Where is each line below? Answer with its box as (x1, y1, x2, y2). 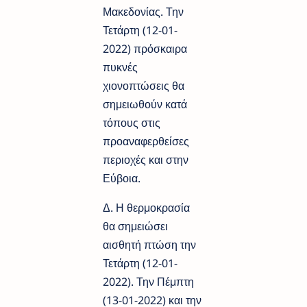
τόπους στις (103, 114, 160, 130)
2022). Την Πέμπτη (103, 273, 194, 289)
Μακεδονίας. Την (103, 3, 184, 19)
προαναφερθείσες (103, 133, 189, 149)
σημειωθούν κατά (103, 96, 187, 112)
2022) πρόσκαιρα (103, 40, 187, 56)
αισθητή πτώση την (103, 236, 196, 252)
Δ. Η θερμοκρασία (103, 199, 190, 215)
